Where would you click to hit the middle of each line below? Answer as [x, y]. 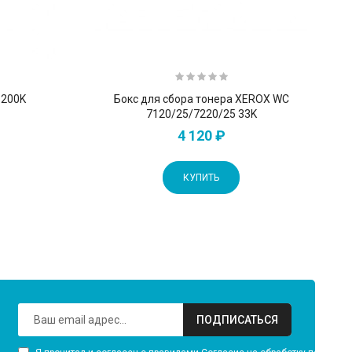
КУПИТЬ [202, 177]
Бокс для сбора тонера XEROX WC [201, 99]
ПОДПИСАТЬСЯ [237, 319]
